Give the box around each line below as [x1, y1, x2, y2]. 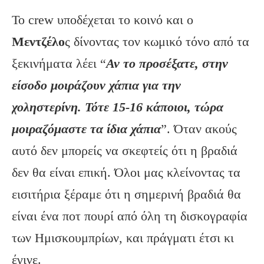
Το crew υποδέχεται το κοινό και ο [12, 12, 193, 28]
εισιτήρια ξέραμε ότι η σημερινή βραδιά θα [12, 187, 241, 202]
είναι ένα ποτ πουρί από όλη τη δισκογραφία [12, 209, 247, 224]
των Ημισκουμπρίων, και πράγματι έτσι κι [12, 230, 234, 246]
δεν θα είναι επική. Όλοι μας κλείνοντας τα [12, 165, 240, 180]
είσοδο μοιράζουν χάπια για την [12, 78, 181, 93]
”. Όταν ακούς [161, 121, 237, 137]
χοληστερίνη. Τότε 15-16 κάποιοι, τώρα [12, 100, 223, 115]
